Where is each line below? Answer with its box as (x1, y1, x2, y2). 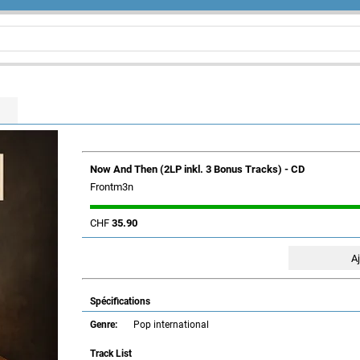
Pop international (133, 319, 209, 330)
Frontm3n (90, 181, 133, 193)
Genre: (90, 319, 117, 330)
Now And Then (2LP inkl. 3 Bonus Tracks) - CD (90, 163, 305, 175)
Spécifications (90, 296, 150, 307)
